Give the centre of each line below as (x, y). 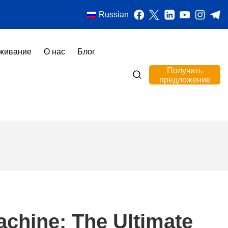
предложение (185, 80)
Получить (185, 70)
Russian (114, 15)
